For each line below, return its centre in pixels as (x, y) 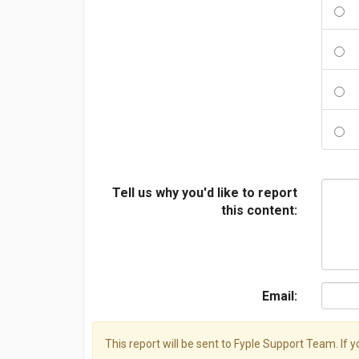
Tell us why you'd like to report (205, 193)
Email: (280, 296)
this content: (259, 210)
